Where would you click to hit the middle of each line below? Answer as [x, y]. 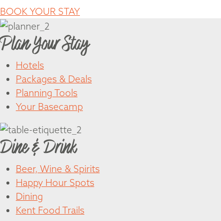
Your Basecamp [49, 107]
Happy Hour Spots [55, 182]
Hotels [30, 65]
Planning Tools [47, 93]
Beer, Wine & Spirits [58, 168]
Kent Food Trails [50, 210]
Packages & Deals [54, 79]
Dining [29, 196]
